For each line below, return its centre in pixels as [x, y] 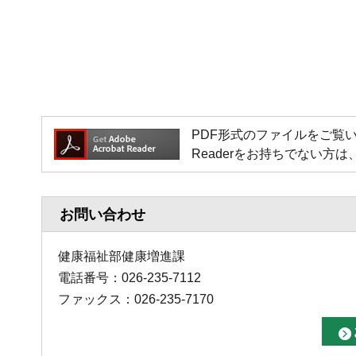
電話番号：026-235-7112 [130, 278]
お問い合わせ [103, 215]
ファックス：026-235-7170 [136, 300]
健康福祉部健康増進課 [122, 257]
